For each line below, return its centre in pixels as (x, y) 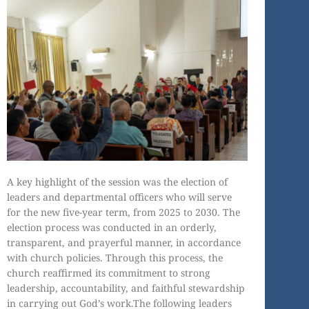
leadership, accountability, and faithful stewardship (126, 288)
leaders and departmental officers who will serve (119, 197)
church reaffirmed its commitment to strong (109, 273)
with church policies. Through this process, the (115, 258)
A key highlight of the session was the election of (117, 182)
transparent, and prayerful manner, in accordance (124, 243)
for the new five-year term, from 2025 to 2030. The (123, 212)
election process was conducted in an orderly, (112, 228)
